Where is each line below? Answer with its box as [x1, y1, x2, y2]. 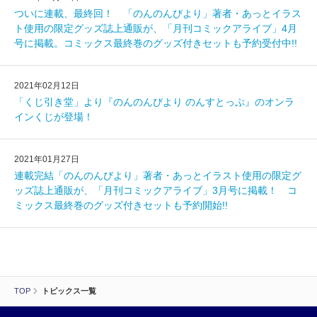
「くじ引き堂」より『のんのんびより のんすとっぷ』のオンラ [14, 96, 294, 108]
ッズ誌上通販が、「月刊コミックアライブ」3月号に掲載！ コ [14, 185, 297, 196]
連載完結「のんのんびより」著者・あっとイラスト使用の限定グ [14, 170, 301, 181]
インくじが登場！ [14, 111, 93, 122]
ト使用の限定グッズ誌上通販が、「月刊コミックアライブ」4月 [14, 23, 297, 34]
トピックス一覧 [42, 287, 96, 295]
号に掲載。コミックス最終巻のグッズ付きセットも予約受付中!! [14, 38, 297, 49]
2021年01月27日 [14, 154, 79, 164]
